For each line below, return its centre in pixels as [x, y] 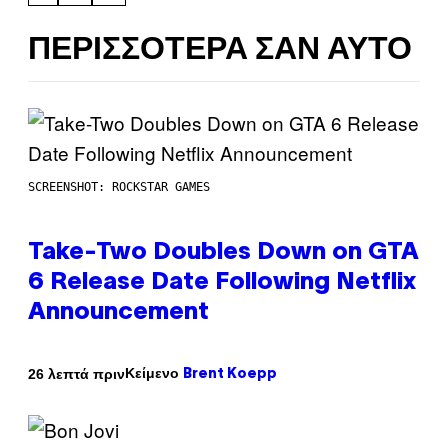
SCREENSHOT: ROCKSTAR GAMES [119, 187]
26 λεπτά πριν [76, 373]
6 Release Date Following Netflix [222, 283]
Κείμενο [154, 373]
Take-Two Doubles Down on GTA [223, 253]
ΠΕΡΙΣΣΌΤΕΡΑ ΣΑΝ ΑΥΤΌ [220, 50]
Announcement [118, 313]
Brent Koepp [230, 375]
